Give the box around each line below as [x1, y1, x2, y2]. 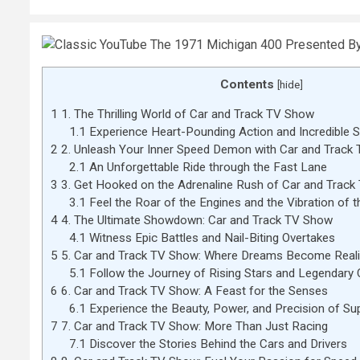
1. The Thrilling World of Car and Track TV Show [58, 106, 314, 121]
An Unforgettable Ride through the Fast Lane [85, 159, 327, 174]
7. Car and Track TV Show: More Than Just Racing [58, 318, 328, 333]
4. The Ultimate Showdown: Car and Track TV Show [58, 212, 333, 227]
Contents [220, 76, 274, 92]
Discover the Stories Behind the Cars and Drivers [85, 336, 347, 351]
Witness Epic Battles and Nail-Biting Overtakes [85, 230, 335, 245]
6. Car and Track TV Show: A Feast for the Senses [58, 283, 328, 298]
